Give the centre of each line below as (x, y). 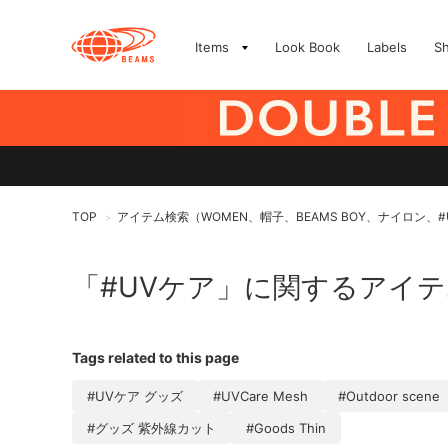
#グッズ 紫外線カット (151, 428)
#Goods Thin (286, 428)
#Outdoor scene (389, 396)
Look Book (307, 47)
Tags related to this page (155, 357)
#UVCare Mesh (260, 396)
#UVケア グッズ (135, 396)
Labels (387, 47)
